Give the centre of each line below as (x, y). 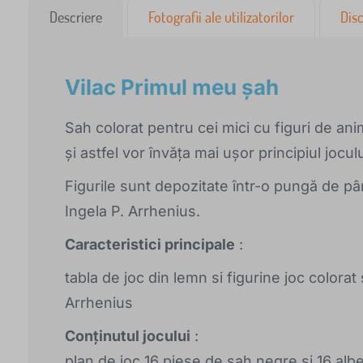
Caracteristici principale (150, 245)
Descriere (76, 17)
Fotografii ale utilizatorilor (221, 17)
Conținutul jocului (128, 336)
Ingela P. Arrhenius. (132, 211)
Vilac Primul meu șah (172, 88)
